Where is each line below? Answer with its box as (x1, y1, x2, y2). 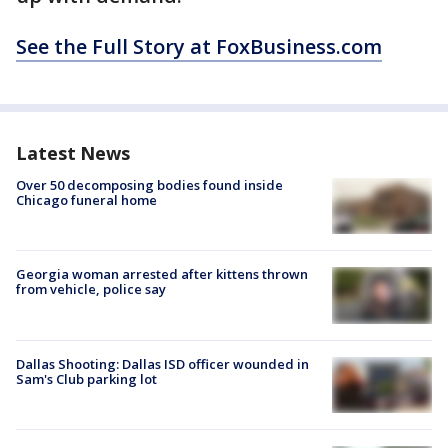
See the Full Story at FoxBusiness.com (16, 33, 382, 60)
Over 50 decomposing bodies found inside (16, 176, 283, 194)
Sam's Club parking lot (16, 369, 157, 388)
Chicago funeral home (16, 191, 157, 209)
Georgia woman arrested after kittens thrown (16, 265, 308, 284)
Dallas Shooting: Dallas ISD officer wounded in (16, 354, 309, 373)
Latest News (16, 141, 130, 165)
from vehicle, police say (16, 280, 166, 299)
